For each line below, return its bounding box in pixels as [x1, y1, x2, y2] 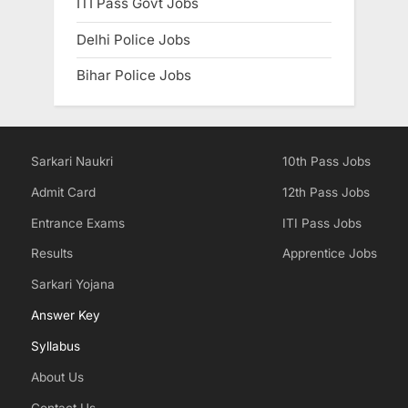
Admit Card [31, 184, 96, 199]
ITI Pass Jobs [282, 215, 362, 230]
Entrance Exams [31, 215, 125, 230]
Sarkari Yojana [31, 277, 115, 292]
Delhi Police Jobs [76, 30, 190, 48]
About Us [31, 370, 84, 385]
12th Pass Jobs [282, 184, 370, 199]
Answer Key [31, 308, 100, 323]
